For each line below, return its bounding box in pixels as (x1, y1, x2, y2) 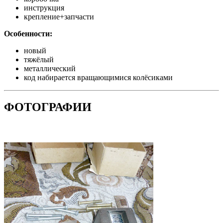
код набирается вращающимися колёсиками (24, 73, 173, 82)
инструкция (24, 3, 64, 12)
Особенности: (4, 29, 52, 38)
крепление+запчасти (24, 12, 94, 21)
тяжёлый (24, 55, 54, 64)
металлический (24, 64, 76, 73)
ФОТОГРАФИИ (4, 101, 92, 114)
